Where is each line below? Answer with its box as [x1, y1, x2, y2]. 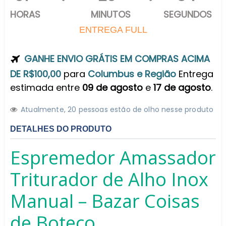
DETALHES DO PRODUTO [10, 124, 111, 133]
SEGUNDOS [163, 8, 212, 21]
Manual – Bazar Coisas [10, 188, 200, 213]
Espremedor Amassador [10, 145, 216, 170]
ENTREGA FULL [79, 25, 147, 35]
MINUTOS [91, 8, 131, 21]
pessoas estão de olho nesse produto [76, 104, 214, 115]
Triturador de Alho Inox [10, 166, 208, 192]
